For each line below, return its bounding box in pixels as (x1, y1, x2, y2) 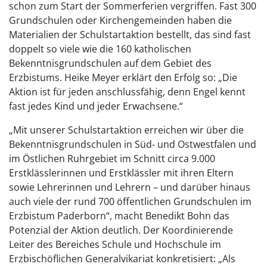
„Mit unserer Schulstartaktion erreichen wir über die (9, 123, 244, 137)
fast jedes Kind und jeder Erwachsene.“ (9, 100, 183, 113)
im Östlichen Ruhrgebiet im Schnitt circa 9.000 (9, 152, 215, 166)
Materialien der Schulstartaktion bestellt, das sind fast (9, 28, 251, 42)
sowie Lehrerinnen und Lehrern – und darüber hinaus (9, 181, 250, 194)
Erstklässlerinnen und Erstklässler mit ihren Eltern (9, 166, 234, 180)
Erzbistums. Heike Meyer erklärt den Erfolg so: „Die (9, 71, 237, 85)
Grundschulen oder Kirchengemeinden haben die (9, 14, 232, 27)
